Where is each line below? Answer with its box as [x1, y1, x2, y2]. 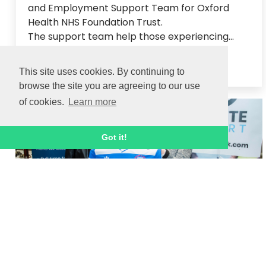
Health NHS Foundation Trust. [28, 15, 167, 29]
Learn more [68, 97, 117, 107]
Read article [28, 54, 87, 68]
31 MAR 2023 [28, 109, 71, 119]
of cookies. [19, 97, 66, 107]
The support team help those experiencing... [28, 29, 234, 43]
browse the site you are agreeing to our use [19, 81, 200, 91]
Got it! [101, 132, 127, 142]
